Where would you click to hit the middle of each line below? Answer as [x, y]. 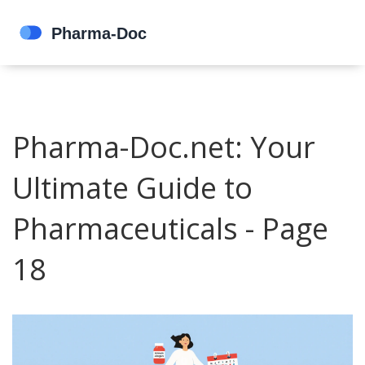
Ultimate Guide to [132, 188]
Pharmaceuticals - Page [170, 229]
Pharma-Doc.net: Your [164, 147]
